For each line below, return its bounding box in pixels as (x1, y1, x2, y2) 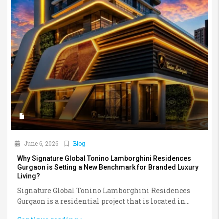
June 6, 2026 (22, 139, 58, 147)
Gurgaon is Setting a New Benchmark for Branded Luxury (17, 163, 198, 171)
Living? (17, 172, 40, 180)
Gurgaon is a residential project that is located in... (17, 196, 190, 206)
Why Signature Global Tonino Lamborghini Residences (17, 154, 191, 162)
